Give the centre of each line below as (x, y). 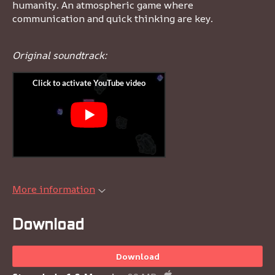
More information (54, 189)
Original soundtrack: (60, 55)
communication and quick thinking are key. (113, 18)
